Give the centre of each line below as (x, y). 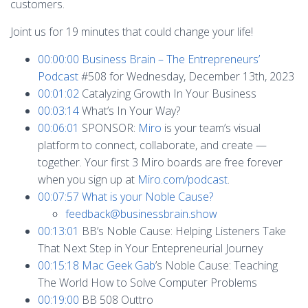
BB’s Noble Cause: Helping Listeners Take (183, 231)
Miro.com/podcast (183, 179)
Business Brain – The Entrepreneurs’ (171, 59)
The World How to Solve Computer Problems (147, 283)
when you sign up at (88, 179)
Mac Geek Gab (119, 265)
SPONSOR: (109, 128)
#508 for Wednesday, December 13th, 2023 (186, 76)
